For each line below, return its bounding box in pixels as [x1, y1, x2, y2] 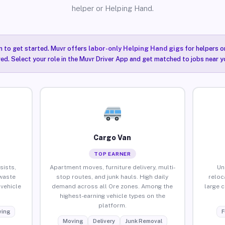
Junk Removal [125, 217, 162, 224]
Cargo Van [93, 133, 132, 142]
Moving [62, 217, 83, 224]
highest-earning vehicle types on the [59, 192, 165, 199]
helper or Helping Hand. [71, 4, 154, 13]
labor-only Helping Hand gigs [88, 45, 183, 52]
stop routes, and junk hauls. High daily [56, 173, 169, 180]
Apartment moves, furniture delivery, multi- [49, 163, 175, 171]
